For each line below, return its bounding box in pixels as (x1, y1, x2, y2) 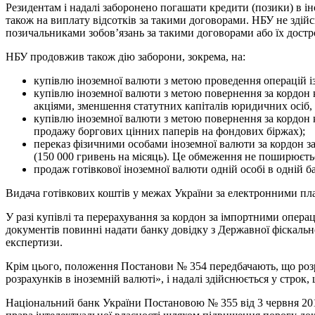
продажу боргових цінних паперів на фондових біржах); (34, 124, 305, 137)
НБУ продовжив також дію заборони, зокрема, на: (6, 50, 245, 63)
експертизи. (6, 236, 63, 248)
